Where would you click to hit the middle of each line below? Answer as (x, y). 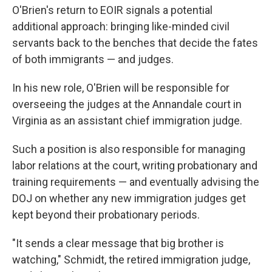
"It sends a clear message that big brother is (118, 243)
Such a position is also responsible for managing (129, 149)
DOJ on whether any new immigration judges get (129, 198)
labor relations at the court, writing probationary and (135, 165)
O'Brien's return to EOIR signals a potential (112, 10)
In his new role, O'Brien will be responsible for (121, 88)
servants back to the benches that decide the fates (135, 43)
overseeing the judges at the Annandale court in (127, 104)
